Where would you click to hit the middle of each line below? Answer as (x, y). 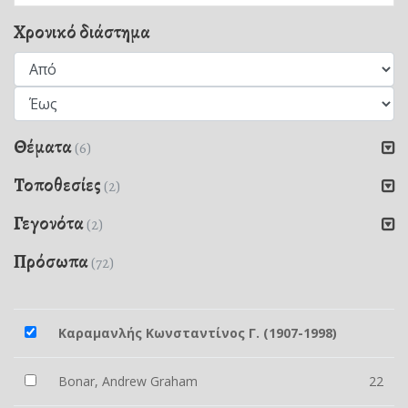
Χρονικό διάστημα (82, 32)
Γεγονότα (50, 224)
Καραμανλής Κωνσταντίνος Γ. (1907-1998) (198, 333)
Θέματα (44, 147)
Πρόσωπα (52, 262)
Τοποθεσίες (59, 185)
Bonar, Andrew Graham (128, 381)
